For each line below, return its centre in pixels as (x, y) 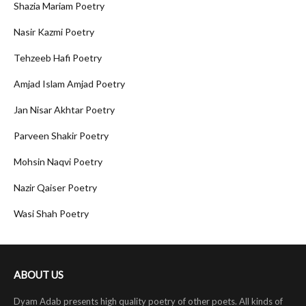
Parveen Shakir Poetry (61, 136)
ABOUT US (39, 275)
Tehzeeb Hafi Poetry (58, 58)
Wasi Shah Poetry (51, 213)
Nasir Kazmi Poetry (54, 32)
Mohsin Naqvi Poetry (58, 162)
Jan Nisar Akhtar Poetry (64, 110)
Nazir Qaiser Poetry (55, 187)
